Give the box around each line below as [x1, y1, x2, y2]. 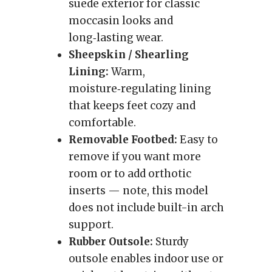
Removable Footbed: [69, 133, 177, 146]
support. [69, 218, 114, 231]
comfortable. [69, 116, 136, 129]
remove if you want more [69, 150, 201, 163]
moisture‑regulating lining [69, 82, 211, 95]
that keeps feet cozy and [69, 99, 195, 112]
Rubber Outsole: [69, 235, 153, 248]
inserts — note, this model [69, 184, 208, 197]
